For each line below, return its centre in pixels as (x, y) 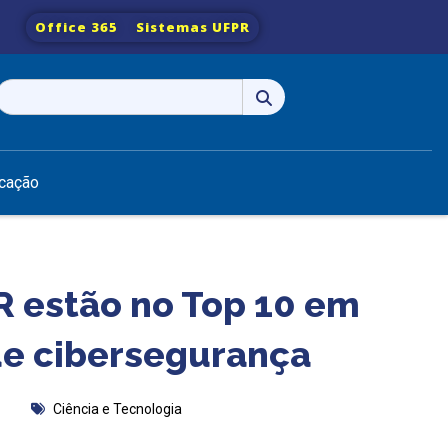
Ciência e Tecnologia (117, 408)
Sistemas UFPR (193, 26)
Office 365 (77, 26)
